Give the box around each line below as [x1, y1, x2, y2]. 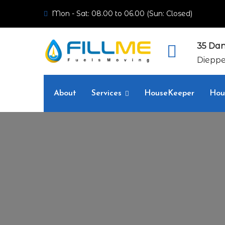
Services [91, 89, 122, 97]
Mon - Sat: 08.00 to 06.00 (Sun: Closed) [52, 9, 192, 18]
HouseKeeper [144, 89, 194, 97]
